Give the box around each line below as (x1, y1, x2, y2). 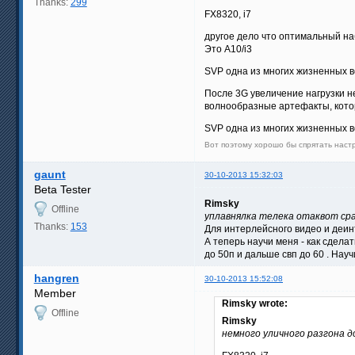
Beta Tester (33, 183, 91, 197)
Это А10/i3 (204, 44, 252, 55)
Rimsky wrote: (222, 298, 288, 310)
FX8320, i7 (204, 9, 251, 21)
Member (33, 287, 76, 300)
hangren (33, 272, 79, 285)
